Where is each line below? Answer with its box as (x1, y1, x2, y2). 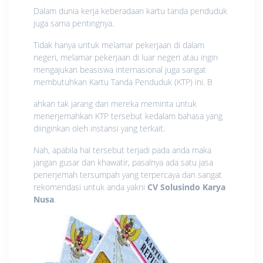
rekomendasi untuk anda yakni (33, 181, 147, 193)
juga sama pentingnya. (33, 17, 114, 29)
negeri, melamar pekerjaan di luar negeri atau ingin (33, 51, 218, 63)
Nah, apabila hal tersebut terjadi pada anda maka (33, 144, 211, 156)
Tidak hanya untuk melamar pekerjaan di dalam (33, 39, 204, 50)
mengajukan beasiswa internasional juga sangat (33, 63, 206, 75)
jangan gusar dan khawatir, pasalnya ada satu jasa (33, 156, 213, 168)
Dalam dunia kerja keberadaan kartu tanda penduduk (33, 5, 227, 16)
